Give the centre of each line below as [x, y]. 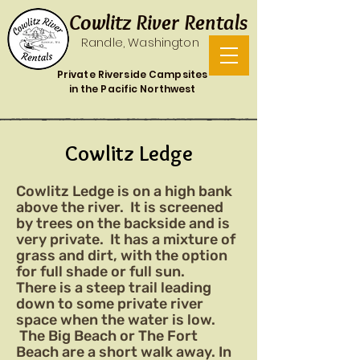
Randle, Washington [140, 42]
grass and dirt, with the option [122, 256]
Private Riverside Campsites [132, 74]
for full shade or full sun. [100, 272]
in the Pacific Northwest [132, 89]
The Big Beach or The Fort [107, 336]
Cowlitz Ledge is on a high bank [124, 191]
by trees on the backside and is [123, 223]
